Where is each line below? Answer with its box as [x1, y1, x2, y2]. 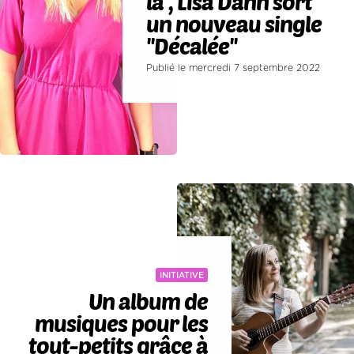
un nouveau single [146, 9, 322, 37]
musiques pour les [34, 310, 208, 337]
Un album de [88, 288, 208, 315]
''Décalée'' [146, 32, 238, 59]
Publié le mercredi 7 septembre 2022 [146, 62, 321, 73]
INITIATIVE [159, 271, 204, 281]
